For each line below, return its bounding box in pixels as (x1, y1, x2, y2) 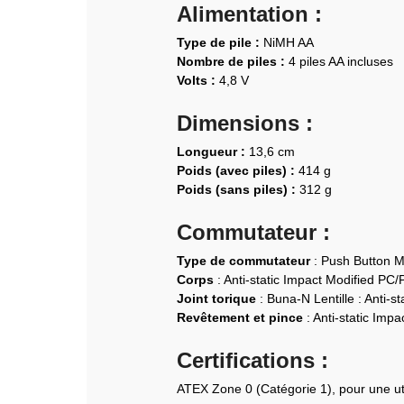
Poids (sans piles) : (177, 181, 296, 197)
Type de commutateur (177, 252, 310, 268)
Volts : (177, 72, 216, 87)
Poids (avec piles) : (177, 162, 295, 178)
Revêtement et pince (177, 309, 303, 325)
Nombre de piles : (177, 53, 285, 69)
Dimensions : (177, 110, 313, 135)
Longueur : (177, 143, 245, 159)
